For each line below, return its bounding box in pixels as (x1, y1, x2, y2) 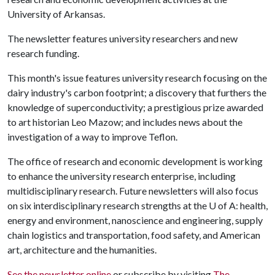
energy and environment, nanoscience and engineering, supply (7, 214, 263, 226)
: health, (236, 199, 268, 211)
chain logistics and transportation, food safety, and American (7, 229, 260, 241)
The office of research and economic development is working (7, 155, 263, 167)
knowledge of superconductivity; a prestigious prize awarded (7, 101, 263, 113)
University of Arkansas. (7, 8, 105, 20)
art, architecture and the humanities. (7, 244, 157, 255)
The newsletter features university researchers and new (7, 33, 238, 44)
